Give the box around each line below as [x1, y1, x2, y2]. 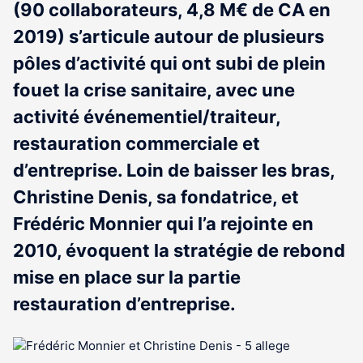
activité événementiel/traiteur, [13, 106, 280, 127]
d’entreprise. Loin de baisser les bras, [13, 160, 335, 181]
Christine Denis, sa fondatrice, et [13, 186, 299, 207]
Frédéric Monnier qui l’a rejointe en [13, 213, 314, 234]
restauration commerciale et [13, 133, 260, 154]
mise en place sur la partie [13, 267, 241, 288]
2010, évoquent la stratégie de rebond [13, 240, 345, 261]
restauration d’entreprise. [13, 293, 236, 314]
